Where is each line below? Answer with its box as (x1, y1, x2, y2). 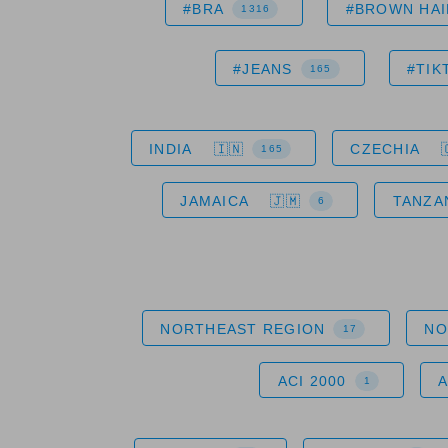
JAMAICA (180, 192, 249, 209)
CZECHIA (350, 140, 420, 157)
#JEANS (233, 60, 293, 77)
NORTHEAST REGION (160, 320, 326, 337)
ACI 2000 (277, 372, 347, 389)
